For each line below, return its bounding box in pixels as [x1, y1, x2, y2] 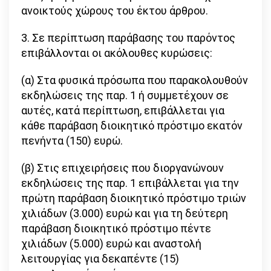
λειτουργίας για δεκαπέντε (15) [21, 252, 179, 266]
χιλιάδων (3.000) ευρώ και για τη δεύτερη [21, 207, 228, 220]
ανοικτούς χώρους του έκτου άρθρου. [21, 4, 208, 18]
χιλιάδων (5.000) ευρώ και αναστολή [21, 237, 201, 250]
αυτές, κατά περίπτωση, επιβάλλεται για [21, 104, 224, 117]
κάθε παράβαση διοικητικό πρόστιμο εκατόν [21, 119, 243, 132]
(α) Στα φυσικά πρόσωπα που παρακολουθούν [21, 74, 248, 87]
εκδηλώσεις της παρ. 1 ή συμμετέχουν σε [21, 89, 229, 102]
